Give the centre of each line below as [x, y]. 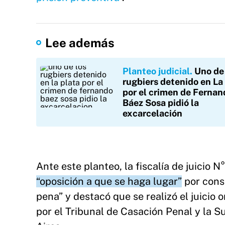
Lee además [80, 43]
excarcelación [152, 113]
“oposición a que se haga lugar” [109, 181]
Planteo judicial [156, 71]
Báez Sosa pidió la [161, 103]
